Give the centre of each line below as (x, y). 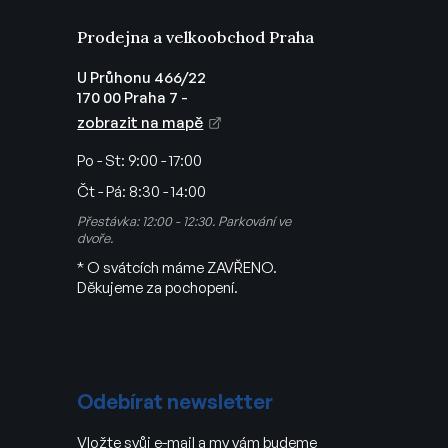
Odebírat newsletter (175, 401)
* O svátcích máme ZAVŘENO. (177, 267)
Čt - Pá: (103, 191)
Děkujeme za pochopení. (158, 287)
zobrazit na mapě (140, 122)
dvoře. (95, 237)
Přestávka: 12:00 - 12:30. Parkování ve (184, 220)
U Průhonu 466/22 (142, 77)
